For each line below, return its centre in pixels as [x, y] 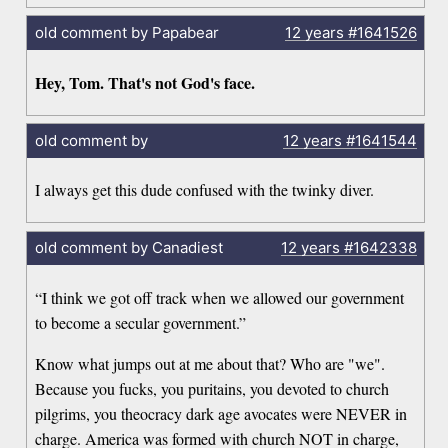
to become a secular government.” [141, 322]
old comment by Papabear [126, 33]
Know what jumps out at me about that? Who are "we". [210, 363]
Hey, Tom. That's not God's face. [145, 82]
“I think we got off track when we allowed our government [220, 297]
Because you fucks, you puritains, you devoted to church [212, 388]
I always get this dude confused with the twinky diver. [205, 190]
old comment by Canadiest [128, 248]
